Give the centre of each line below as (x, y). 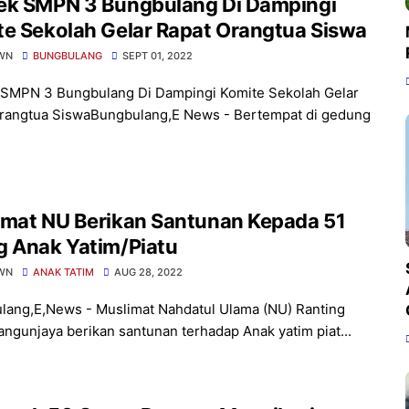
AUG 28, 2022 (148, 272)
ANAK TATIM (63, 272)
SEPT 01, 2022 (157, 56)
